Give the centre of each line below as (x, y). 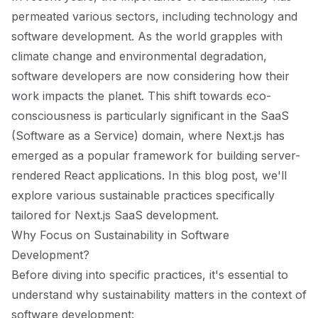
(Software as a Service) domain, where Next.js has (148, 136)
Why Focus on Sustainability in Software (120, 235)
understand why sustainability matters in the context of (159, 295)
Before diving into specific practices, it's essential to (150, 275)
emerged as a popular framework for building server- (156, 155)
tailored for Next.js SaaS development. (115, 215)
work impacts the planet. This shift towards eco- (141, 96)
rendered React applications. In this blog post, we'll (149, 175)
